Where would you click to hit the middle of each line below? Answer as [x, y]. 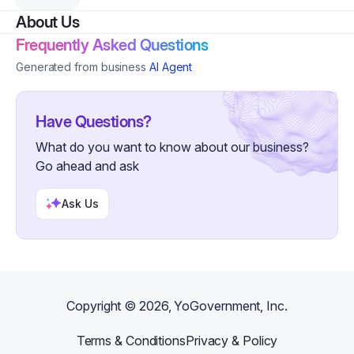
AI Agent [171, 67]
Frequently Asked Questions [112, 45]
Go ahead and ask [87, 166]
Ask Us [80, 203]
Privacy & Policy [232, 341]
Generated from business [81, 67]
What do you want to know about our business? [172, 147]
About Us [47, 22]
